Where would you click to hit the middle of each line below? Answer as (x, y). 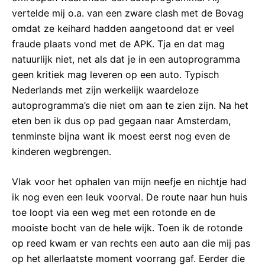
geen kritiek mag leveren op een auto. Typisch (115, 74)
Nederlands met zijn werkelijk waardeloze (105, 90)
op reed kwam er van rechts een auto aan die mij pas (131, 243)
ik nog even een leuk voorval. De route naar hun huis (130, 197)
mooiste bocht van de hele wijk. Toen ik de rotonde (127, 228)
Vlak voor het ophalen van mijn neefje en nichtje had (129, 182)
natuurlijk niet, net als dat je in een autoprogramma (126, 59)
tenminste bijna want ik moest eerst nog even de (121, 136)
